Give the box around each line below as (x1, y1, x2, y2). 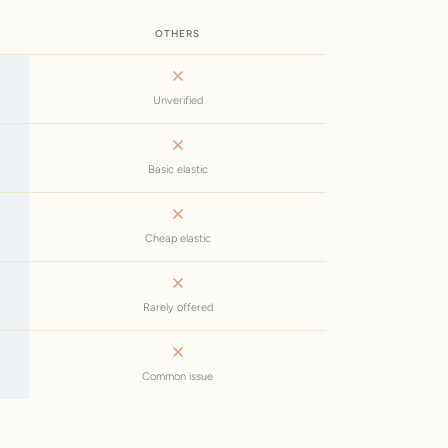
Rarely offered (142, 300, 213, 314)
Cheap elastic (144, 231, 211, 245)
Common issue (142, 369, 213, 383)
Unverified (152, 93, 203, 107)
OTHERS (155, 26, 200, 40)
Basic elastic (147, 162, 208, 176)
